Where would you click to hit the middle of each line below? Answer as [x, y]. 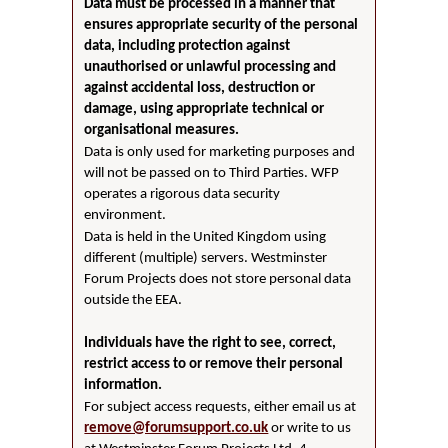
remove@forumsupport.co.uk [176, 428]
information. [123, 385]
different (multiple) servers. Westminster [206, 258]
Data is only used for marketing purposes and [220, 152]
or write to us [310, 428]
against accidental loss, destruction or [200, 88]
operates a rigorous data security [182, 194]
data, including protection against [187, 46]
